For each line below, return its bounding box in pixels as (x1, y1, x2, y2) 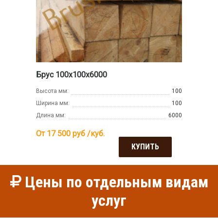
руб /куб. (71, 128, 105, 138)
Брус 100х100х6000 (36, 70, 107, 79)
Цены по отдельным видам (21, 173, 208, 192)
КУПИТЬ (131, 142, 159, 151)
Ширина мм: (36, 99, 70, 107)
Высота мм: (36, 87, 69, 94)
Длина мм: (36, 111, 66, 119)
